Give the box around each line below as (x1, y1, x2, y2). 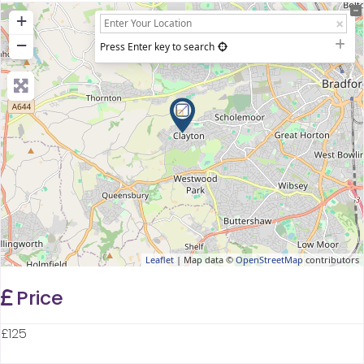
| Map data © (174, 253, 236, 266)
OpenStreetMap (236, 253, 303, 266)
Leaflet (145, 253, 174, 266)
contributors (303, 253, 359, 266)
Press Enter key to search (100, 39, 214, 54)
